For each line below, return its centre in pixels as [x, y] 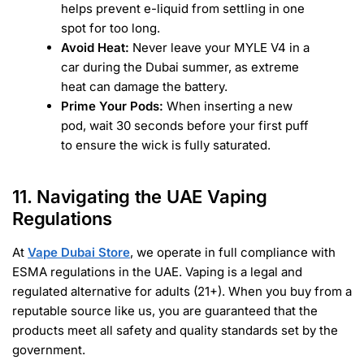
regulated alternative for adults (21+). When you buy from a [182, 291]
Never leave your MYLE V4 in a [219, 48]
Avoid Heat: [95, 48]
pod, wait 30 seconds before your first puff [185, 126]
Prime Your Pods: [112, 106]
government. [49, 349]
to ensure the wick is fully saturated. [166, 145]
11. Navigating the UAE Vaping [140, 196]
